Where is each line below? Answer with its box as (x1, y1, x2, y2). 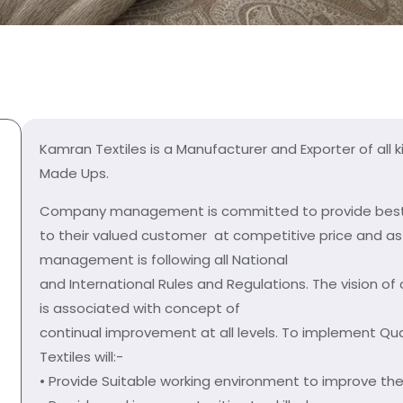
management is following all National (39, 250, 288, 269)
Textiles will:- (39, 347, 123, 366)
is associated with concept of (39, 299, 240, 318)
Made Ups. (39, 164, 109, 183)
